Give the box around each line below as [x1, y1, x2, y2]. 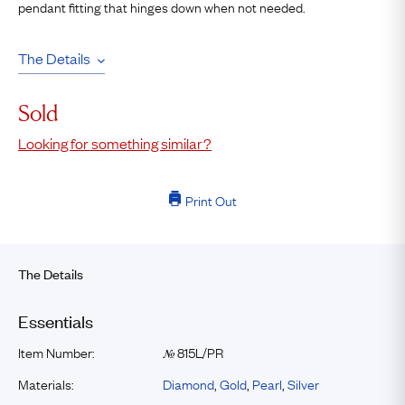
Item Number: [18, 342, 95, 362]
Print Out [184, 190, 237, 210]
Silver [287, 373, 319, 393]
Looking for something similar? [18, 133, 212, 153]
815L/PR [174, 342, 223, 362]
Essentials [18, 309, 93, 332]
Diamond [163, 373, 214, 393]
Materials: [18, 373, 74, 393]
